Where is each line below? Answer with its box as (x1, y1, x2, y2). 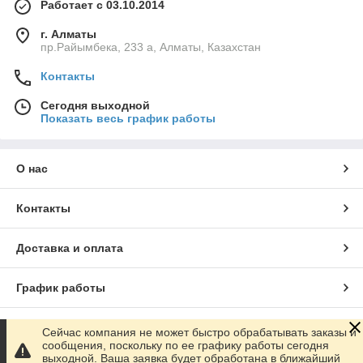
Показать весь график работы (41, 112, 216, 126)
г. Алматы (41, 28, 96, 41)
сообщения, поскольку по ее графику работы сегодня (42, 339, 329, 352)
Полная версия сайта (16, 321, 139, 335)
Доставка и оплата (16, 241, 123, 255)
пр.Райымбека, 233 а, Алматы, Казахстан (41, 41, 261, 54)
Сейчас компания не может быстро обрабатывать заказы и (42, 326, 357, 339)
